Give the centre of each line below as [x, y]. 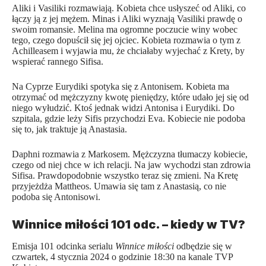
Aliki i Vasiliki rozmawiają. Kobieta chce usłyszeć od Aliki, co [129, 8]
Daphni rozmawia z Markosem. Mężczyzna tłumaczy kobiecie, [130, 154]
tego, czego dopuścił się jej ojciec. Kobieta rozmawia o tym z [126, 40]
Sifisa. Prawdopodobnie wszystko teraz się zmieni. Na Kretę [125, 176]
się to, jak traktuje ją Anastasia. [69, 129]
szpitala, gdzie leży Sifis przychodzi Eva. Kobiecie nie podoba [129, 119]
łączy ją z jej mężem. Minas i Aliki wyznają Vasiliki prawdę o [127, 19]
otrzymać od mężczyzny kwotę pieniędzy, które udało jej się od [130, 97]
